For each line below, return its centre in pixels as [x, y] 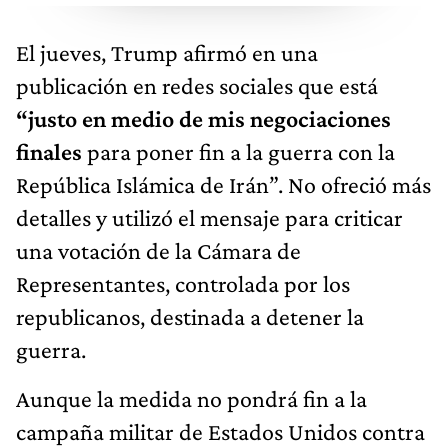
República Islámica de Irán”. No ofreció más [223, 184]
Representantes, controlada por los [183, 283]
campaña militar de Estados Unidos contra [220, 431]
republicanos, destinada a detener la [190, 316]
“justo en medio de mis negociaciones [203, 118]
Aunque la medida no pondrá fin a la [191, 398]
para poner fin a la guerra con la [241, 151]
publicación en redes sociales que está [197, 85]
